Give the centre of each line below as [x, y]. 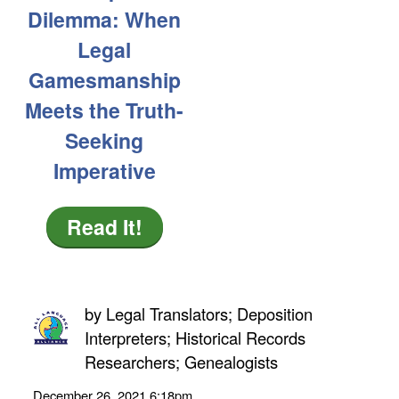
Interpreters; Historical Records [195, 338]
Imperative [104, 171]
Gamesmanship [104, 80]
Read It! [104, 227]
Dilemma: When [105, 20]
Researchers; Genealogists [182, 362]
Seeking [105, 141]
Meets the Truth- [105, 110]
